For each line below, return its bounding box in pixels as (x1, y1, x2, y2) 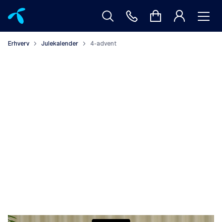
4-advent (90, 41, 116, 47)
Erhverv (8, 41, 29, 47)
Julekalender (41, 41, 78, 47)
